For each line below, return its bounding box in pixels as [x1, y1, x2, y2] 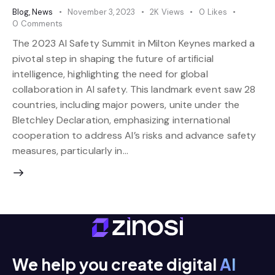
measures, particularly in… [12, 144, 128, 157]
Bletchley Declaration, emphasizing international [12, 113, 230, 126]
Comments [20, 18, 63, 29]
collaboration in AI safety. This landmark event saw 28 [12, 82, 256, 96]
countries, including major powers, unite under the [12, 98, 240, 111]
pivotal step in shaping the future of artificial [12, 52, 214, 65]
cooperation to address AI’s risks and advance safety [12, 128, 257, 142]
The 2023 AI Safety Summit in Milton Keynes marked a [12, 36, 255, 50]
